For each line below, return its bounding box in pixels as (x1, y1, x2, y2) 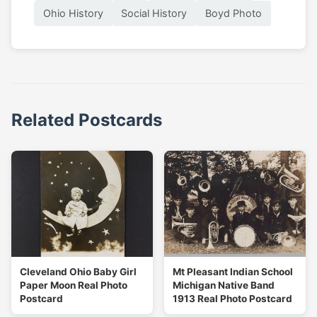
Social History (121, 7, 188, 20)
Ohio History (42, 7, 103, 20)
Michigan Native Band (173, 279, 275, 291)
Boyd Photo (204, 7, 262, 20)
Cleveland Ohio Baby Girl (20, 265, 137, 277)
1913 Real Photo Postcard (173, 292, 292, 304)
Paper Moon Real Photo (20, 279, 127, 291)
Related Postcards (11, 109, 162, 130)
